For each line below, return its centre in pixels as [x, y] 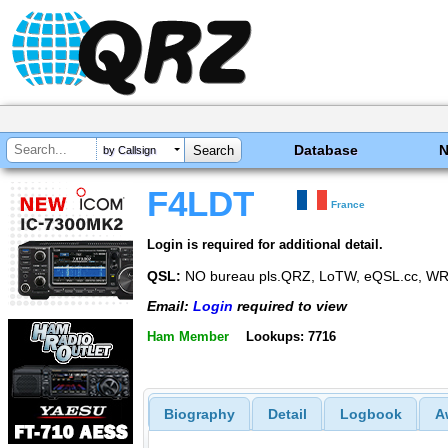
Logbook [370, 414]
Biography [199, 414]
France [348, 204]
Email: [170, 306]
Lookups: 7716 [290, 336]
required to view [290, 306]
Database [326, 150]
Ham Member [188, 336]
